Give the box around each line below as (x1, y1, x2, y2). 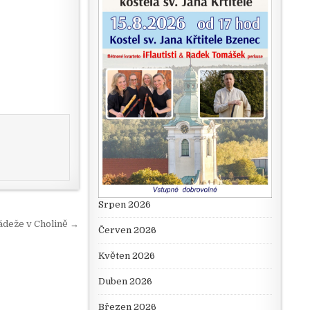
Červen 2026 (98, 225, 156, 236)
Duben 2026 (98, 276, 152, 287)
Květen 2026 (98, 250, 155, 262)
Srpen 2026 (98, 199, 151, 210)
